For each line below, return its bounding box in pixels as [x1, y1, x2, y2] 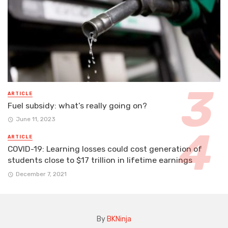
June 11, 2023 [15, 116, 55, 123]
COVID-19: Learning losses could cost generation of [8, 144, 202, 154]
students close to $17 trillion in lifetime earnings [8, 155, 192, 165]
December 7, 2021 [15, 170, 67, 178]
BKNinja [107, 214, 131, 223]
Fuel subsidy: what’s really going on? [8, 101, 147, 111]
